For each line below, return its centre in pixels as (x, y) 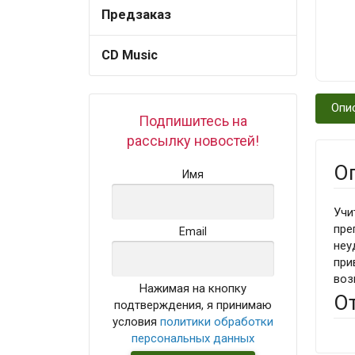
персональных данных (193, 338)
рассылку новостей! (193, 141)
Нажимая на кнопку (193, 288)
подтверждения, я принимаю (193, 305)
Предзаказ (137, 14)
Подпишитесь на (193, 121)
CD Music (130, 55)
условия (137, 321)
